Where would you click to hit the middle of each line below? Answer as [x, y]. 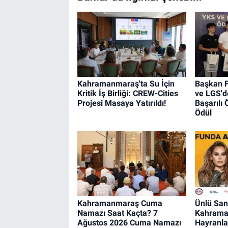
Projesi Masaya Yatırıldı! [121, 103]
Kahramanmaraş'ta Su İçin [126, 84]
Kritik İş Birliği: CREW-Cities [127, 94]
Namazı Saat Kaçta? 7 [117, 213]
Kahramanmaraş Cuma [120, 203]
